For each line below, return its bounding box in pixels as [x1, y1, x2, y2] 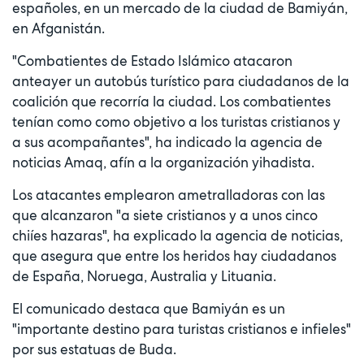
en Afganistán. [12, 19, 105, 37]
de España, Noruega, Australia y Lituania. [12, 266, 276, 285]
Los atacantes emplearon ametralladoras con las [12, 185, 325, 204]
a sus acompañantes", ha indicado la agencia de [12, 132, 323, 151]
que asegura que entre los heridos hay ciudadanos [12, 246, 336, 265]
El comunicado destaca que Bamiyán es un [12, 299, 285, 318]
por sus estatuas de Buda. [12, 340, 176, 358]
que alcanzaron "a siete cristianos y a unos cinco [12, 206, 318, 224]
